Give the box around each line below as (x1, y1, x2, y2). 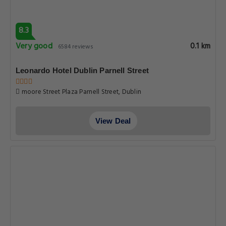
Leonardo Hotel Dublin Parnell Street (16, 66, 149, 75)
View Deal (95, 117, 131, 125)
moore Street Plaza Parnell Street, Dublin (20, 87, 142, 97)
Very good (16, 40, 52, 53)
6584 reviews (58, 42, 94, 52)
